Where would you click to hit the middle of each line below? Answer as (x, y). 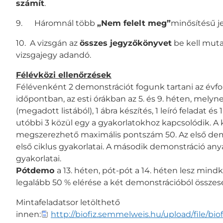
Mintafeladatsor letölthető (68, 202)
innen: (28, 214)
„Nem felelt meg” (134, 23)
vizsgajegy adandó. (54, 55)
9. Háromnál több (56, 23)
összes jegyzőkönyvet (126, 43)
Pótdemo (36, 170)
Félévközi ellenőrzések (64, 75)
